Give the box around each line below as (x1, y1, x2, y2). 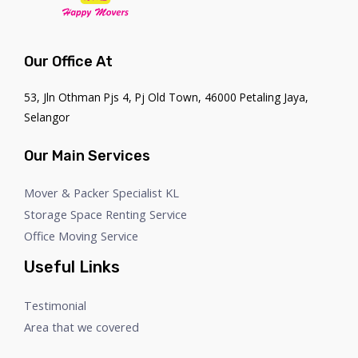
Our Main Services (24, 147, 150, 165)
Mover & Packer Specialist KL (24, 184, 179, 201)
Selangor (24, 109, 70, 125)
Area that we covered (24, 318, 139, 335)
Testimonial (24, 296, 86, 313)
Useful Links (24, 257, 120, 276)
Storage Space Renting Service (24, 205, 187, 222)
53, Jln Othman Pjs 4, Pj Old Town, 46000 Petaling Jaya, (24, 89, 308, 105)
